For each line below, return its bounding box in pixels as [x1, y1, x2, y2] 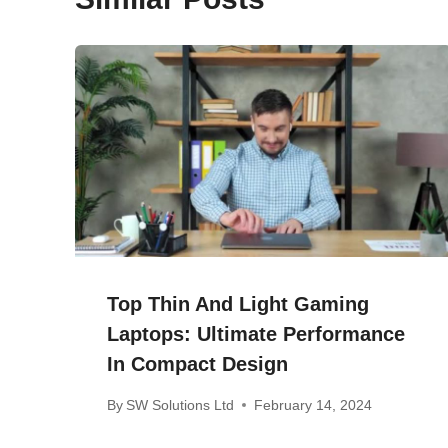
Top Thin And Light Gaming [107, 293, 369, 316]
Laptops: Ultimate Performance [107, 323, 405, 346]
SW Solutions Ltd [126, 396, 235, 413]
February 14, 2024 [254, 396, 373, 413]
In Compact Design [107, 353, 288, 376]
